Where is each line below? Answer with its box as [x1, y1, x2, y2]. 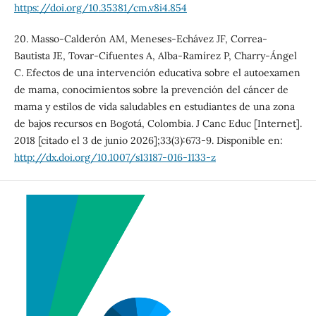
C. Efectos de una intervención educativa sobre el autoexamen [13, 66, 300, 79]
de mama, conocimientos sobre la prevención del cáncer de [13, 83, 288, 96]
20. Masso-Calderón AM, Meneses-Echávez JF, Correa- [13, 32, 267, 45]
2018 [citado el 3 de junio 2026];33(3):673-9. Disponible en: [13, 133, 283, 147]
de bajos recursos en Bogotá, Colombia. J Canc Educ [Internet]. [13, 116, 302, 130]
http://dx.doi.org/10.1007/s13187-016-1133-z [13, 150, 216, 164]
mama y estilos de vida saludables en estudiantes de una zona [13, 99, 295, 113]
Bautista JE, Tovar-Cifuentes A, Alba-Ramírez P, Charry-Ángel [13, 49, 297, 62]
